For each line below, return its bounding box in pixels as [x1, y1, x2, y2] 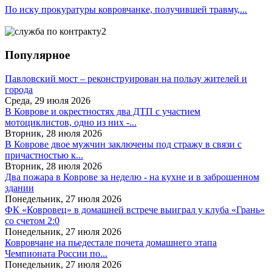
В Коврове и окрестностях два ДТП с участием [5, 106, 200, 117]
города [5, 84, 33, 95]
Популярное [5, 48, 70, 61]
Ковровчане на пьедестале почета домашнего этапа [5, 237, 217, 248]
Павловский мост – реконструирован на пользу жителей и [5, 73, 247, 84]
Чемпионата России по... [5, 248, 107, 259]
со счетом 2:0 [5, 215, 59, 226]
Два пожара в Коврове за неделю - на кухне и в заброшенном [5, 171, 259, 182]
